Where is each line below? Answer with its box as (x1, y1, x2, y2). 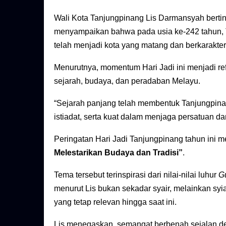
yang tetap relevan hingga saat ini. (54, 198, 177, 207)
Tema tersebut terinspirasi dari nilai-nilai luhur (54, 171, 218, 180)
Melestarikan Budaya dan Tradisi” (54, 148, 183, 157)
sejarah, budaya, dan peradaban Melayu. (54, 77, 200, 86)
